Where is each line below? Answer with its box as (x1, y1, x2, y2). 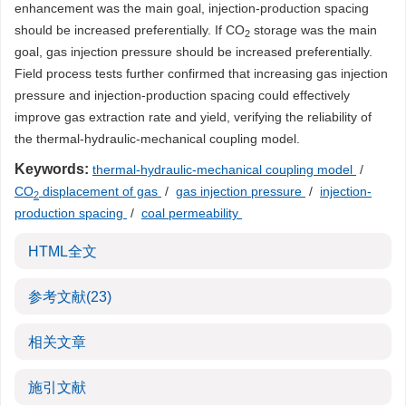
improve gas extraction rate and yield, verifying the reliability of (14, 110, 372, 124)
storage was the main (250, 23, 377, 37)
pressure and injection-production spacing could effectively (14, 88, 350, 102)
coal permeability (141, 206, 242, 220)
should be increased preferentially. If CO (14, 23, 245, 37)
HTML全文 (28, 244, 97, 259)
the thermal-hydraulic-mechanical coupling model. (14, 131, 300, 146)
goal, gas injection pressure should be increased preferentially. (14, 44, 372, 59)
